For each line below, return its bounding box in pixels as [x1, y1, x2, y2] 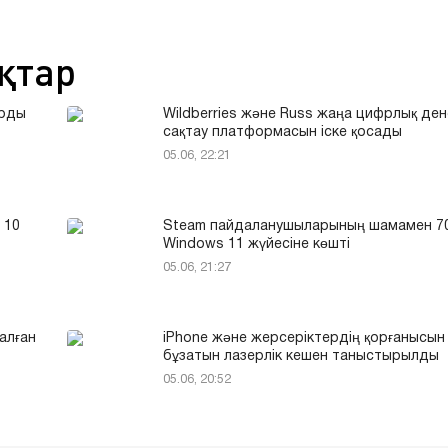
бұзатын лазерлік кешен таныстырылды [163, 349, 439, 363]
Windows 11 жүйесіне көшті [163, 237, 350, 251]
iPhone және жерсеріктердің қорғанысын [163, 331, 445, 345]
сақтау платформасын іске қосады [163, 125, 402, 139]
